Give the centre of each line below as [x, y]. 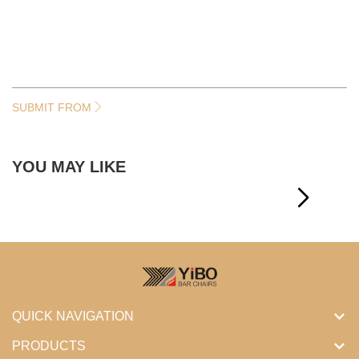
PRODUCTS [49, 345]
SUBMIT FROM [52, 108]
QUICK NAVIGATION [73, 316]
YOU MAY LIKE [69, 167]
